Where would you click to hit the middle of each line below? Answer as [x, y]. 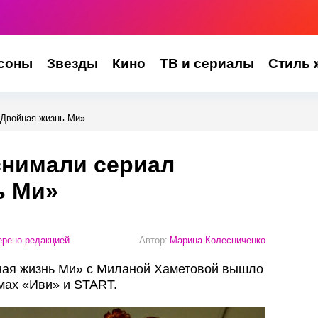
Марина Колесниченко [218, 240]
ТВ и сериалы [207, 64]
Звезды [72, 64]
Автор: [153, 240]
